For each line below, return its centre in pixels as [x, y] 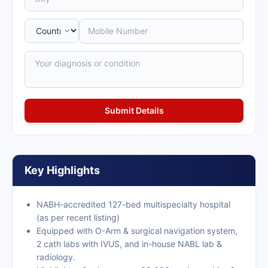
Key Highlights [62, 170]
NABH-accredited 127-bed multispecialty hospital [133, 204]
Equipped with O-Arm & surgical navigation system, [137, 231]
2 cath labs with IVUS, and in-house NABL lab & [129, 244]
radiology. [56, 257]
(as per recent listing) [78, 217]
